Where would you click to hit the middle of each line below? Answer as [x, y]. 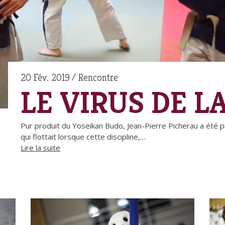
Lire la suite [40, 147]
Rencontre [98, 77]
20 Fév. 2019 [45, 77]
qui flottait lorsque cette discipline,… [83, 136]
